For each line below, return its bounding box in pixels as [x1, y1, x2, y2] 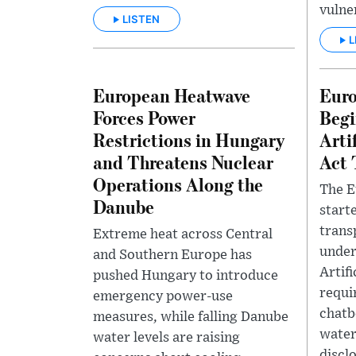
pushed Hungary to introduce [93, 269, 278, 284]
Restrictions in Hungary [93, 127, 284, 153]
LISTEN [122, 13, 160, 26]
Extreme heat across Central [93, 227, 273, 242]
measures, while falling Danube [93, 310, 288, 325]
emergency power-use [93, 289, 233, 304]
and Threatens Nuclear [93, 149, 273, 175]
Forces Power [93, 105, 195, 130]
